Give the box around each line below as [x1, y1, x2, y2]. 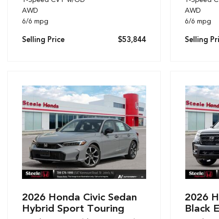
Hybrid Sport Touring [22, 201, 124, 214]
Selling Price [22, 35, 65, 44]
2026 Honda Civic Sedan [22, 190, 137, 203]
